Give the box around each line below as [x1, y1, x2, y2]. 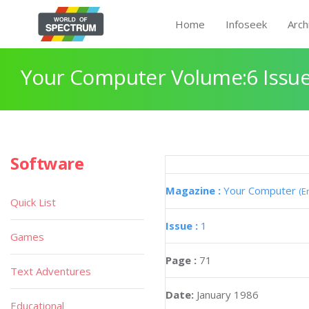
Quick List [10, 195, 56, 209]
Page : [166, 253, 199, 267]
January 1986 [197, 288, 259, 301]
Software [10, 152, 84, 175]
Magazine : [166, 183, 223, 197]
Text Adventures [10, 264, 91, 278]
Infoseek [226, 17, 267, 31]
